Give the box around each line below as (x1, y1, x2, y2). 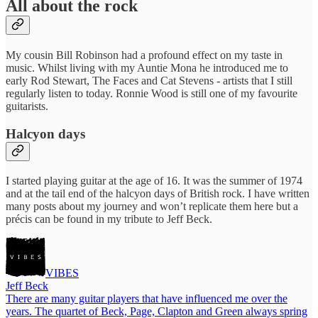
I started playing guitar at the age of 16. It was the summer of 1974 (6, 174, 302, 187)
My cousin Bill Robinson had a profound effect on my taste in (6, 49, 283, 62)
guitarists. (6, 100, 48, 113)
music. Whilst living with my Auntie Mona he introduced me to (6, 62, 288, 75)
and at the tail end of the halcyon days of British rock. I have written (6, 187, 309, 199)
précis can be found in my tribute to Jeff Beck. (6, 212, 212, 225)
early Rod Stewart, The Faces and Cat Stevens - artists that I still (6, 75, 292, 87)
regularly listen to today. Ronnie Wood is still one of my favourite (6, 87, 297, 100)
